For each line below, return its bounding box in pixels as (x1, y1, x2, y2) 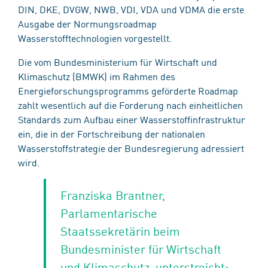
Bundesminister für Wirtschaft (60, 240, 221, 257)
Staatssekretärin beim (60, 222, 180, 239)
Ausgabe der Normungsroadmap (18, 16, 157, 30)
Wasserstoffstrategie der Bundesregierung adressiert (18, 141, 244, 154)
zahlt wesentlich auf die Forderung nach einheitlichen (18, 98, 243, 111)
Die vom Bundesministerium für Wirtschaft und (18, 54, 217, 68)
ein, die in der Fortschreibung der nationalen (18, 126, 205, 140)
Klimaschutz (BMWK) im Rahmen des (18, 69, 175, 83)
